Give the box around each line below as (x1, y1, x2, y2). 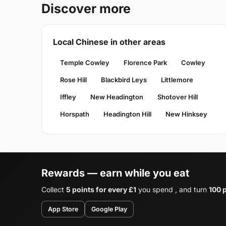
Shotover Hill (157, 93, 198, 101)
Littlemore (161, 76, 193, 84)
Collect (41, 185, 66, 194)
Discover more (41, 1, 131, 17)
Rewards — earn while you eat (41, 167, 189, 180)
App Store (48, 205, 78, 213)
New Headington (90, 93, 143, 101)
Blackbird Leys (101, 76, 147, 84)
